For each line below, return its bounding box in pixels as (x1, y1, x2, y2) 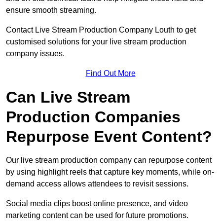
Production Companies (6, 108, 181, 126)
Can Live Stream (6, 88, 130, 107)
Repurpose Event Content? (6, 128, 212, 146)
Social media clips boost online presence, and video (6, 199, 188, 208)
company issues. (6, 49, 67, 58)
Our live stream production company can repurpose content (6, 156, 212, 165)
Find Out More (85, 69, 136, 78)
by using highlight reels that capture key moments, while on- (6, 168, 214, 177)
